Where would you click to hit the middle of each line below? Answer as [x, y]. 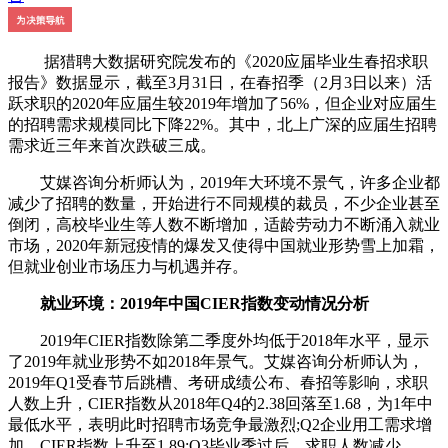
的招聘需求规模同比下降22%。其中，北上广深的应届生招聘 [222, 125]
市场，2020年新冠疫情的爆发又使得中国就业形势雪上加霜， [224, 246]
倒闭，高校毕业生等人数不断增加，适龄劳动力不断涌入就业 [224, 225]
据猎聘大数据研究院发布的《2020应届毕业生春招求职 [218, 62]
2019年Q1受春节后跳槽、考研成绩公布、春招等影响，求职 [218, 383]
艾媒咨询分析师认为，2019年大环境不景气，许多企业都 [224, 183]
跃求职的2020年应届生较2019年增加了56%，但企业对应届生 [222, 104]
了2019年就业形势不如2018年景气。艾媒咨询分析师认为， [216, 362]
